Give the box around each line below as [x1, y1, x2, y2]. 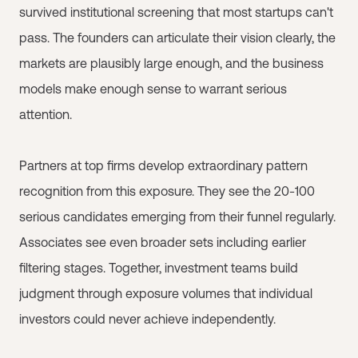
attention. [19, 107, 72, 121]
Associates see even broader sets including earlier [19, 235, 306, 249]
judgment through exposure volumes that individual [19, 286, 312, 300]
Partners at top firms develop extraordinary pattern [19, 158, 308, 173]
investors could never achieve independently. [19, 312, 276, 326]
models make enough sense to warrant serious [19, 82, 287, 96]
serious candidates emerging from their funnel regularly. [19, 209, 336, 224]
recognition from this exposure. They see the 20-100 [19, 184, 315, 198]
